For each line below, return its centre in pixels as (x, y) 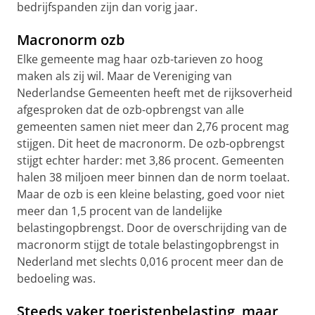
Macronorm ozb (71, 40)
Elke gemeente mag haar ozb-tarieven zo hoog (140, 59)
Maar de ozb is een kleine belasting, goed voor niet (151, 194)
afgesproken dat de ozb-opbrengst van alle (130, 110)
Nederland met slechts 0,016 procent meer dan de (150, 262)
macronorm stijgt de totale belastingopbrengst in (148, 245)
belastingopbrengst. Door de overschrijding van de (152, 228)
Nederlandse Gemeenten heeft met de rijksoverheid (155, 93)
